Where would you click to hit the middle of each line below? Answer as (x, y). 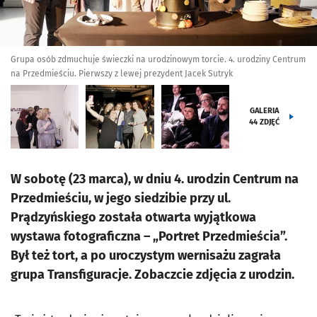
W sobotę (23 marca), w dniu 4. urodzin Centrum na (155, 179)
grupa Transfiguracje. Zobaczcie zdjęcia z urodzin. (152, 275)
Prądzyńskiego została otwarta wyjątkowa (133, 217)
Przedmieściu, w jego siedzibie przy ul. (121, 198)
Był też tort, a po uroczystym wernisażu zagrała (146, 255)
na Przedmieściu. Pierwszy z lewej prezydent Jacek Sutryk (122, 74)
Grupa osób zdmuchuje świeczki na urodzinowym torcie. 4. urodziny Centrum (158, 59)
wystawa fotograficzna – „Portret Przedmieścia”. (149, 236)
